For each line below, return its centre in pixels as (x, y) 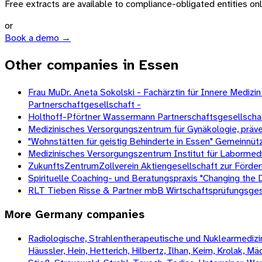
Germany (59, 214)
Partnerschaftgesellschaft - (85, 104)
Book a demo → (38, 38)
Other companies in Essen (92, 65)
